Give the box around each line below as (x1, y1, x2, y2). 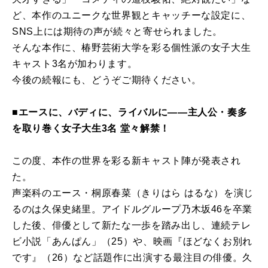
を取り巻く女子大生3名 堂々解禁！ (12, 123, 170, 133)
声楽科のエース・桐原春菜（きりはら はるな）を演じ (12, 187, 254, 198)
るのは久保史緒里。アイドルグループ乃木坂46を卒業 (12, 203, 252, 214)
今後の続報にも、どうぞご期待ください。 (12, 74, 202, 85)
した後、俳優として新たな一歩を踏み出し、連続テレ (12, 220, 251, 230)
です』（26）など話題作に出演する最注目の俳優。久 (12, 252, 252, 263)
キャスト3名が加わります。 (12, 58, 138, 69)
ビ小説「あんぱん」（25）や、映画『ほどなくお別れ (12, 236, 252, 246)
